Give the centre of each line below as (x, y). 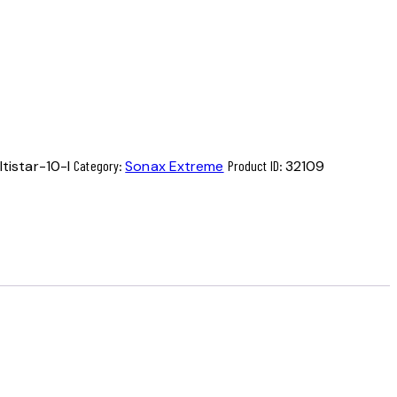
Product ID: (256, 166)
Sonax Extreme (175, 167)
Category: (100, 166)
